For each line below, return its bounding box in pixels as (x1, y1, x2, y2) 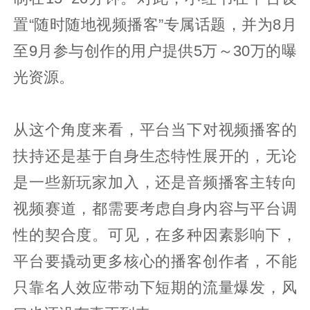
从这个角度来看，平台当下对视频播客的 (13, 121, 297, 138)
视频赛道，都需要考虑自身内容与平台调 (13, 200, 297, 217)
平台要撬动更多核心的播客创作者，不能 (13, 253, 297, 270)
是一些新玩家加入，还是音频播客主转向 (13, 174, 297, 191)
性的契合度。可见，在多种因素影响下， (13, 226, 297, 244)
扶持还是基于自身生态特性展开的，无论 (13, 147, 297, 165)
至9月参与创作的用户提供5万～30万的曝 (13, 42, 297, 60)
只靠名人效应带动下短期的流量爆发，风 (13, 279, 297, 296)
